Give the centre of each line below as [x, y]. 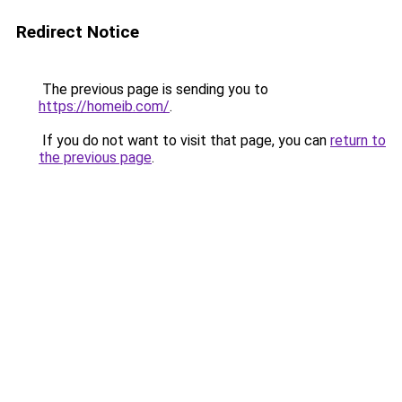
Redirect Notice [78, 32]
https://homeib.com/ [104, 106]
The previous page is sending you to [153, 89]
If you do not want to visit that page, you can [184, 140]
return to [358, 140]
